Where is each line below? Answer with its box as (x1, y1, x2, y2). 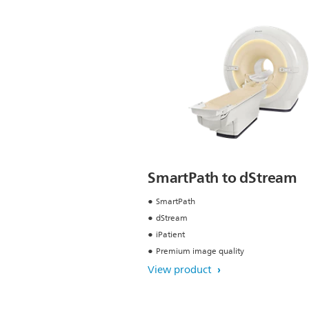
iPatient (156, 228, 185, 243)
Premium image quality (156, 244, 244, 259)
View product (148, 261, 215, 279)
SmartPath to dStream (148, 165, 297, 191)
